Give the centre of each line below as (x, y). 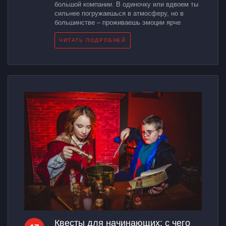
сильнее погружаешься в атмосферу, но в (119, 13)
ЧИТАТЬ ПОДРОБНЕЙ (93, 40)
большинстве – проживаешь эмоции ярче (118, 22)
